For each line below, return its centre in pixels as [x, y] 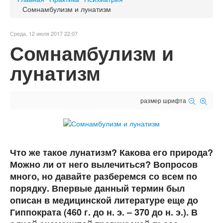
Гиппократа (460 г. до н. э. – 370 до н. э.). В [104, 212]
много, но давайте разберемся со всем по [104, 176]
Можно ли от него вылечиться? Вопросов [104, 165]
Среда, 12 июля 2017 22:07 [44, 33]
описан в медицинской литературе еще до [104, 200]
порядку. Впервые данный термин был [97, 188]
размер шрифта [163, 100]
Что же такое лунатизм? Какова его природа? [111, 153]
